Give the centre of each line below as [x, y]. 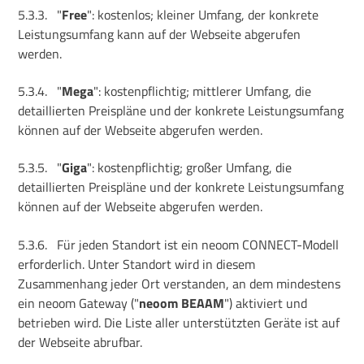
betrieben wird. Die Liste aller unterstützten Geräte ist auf [179, 322]
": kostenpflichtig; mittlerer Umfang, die [203, 91]
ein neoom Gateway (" [79, 303]
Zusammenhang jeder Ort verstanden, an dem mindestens [180, 283]
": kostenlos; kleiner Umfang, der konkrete [203, 14]
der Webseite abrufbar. [80, 342]
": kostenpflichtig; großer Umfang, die [190, 168]
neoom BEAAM [182, 303]
